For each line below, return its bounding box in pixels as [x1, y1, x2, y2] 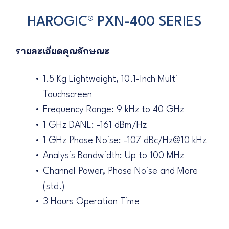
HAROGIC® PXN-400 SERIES [27, 15, 202, 29]
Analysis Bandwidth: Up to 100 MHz [43, 151, 184, 161]
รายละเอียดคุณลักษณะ [15, 45, 109, 57]
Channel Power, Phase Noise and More [43, 167, 198, 176]
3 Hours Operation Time [43, 197, 140, 207]
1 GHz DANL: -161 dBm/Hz [43, 121, 147, 130]
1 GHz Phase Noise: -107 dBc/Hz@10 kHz [43, 136, 207, 146]
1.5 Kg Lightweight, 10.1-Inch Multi [43, 75, 177, 84]
